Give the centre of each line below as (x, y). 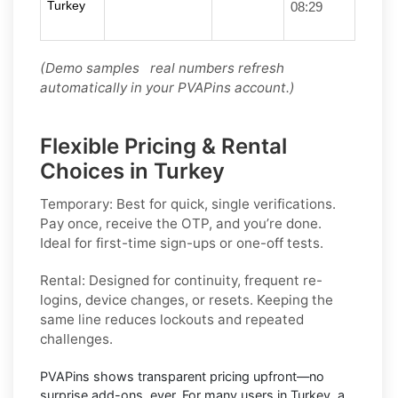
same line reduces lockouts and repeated (172, 319)
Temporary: (76, 203)
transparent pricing (194, 376)
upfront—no (287, 376)
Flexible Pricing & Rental (163, 146)
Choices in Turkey (132, 171)
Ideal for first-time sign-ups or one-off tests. (182, 243)
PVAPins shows (89, 376)
